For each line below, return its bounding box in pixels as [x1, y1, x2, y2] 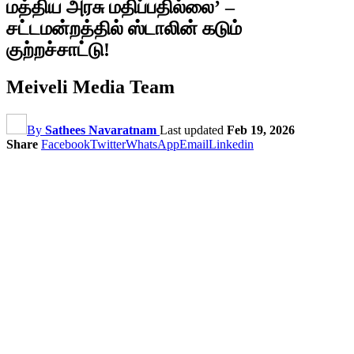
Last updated [160, 122, 227, 137]
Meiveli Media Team [6, 76, 175, 97]
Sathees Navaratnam [45, 122, 156, 137]
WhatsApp [126, 137, 179, 151]
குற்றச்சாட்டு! [6, 39, 110, 60]
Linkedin [209, 137, 254, 151]
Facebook [41, 137, 90, 151]
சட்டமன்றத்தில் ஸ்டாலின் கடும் [6, 17, 242, 39]
